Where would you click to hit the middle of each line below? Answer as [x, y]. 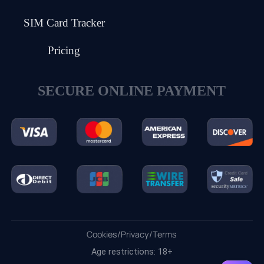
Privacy [135, 235]
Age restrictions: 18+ [132, 252]
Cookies [102, 235]
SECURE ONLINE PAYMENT [132, 91]
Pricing [64, 51]
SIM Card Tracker [64, 22]
